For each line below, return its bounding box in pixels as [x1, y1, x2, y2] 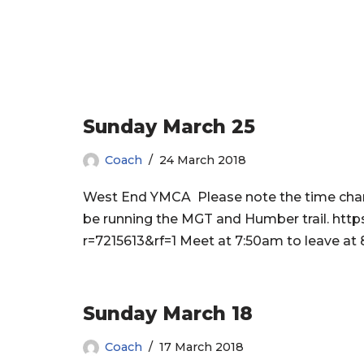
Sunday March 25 [83, 115, 255, 139]
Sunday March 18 [83, 302, 253, 326]
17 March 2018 [159, 340, 244, 355]
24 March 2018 [159, 153, 246, 168]
